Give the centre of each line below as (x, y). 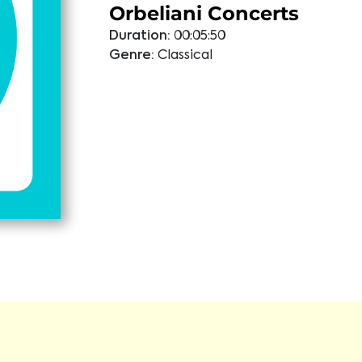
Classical (185, 56)
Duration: (139, 36)
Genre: (131, 56)
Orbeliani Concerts (204, 13)
